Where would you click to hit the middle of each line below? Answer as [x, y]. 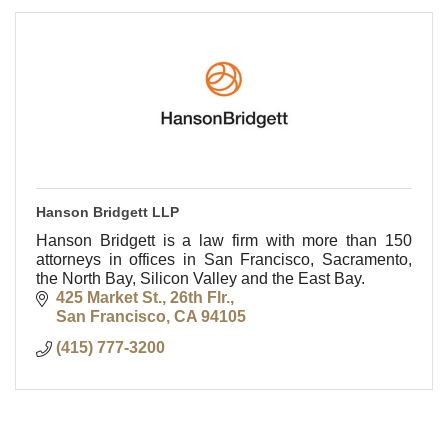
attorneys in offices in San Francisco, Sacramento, [224, 259]
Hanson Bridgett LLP [107, 211]
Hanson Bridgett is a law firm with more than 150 [224, 240]
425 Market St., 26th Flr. [143, 297]
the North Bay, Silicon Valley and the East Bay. [200, 278]
